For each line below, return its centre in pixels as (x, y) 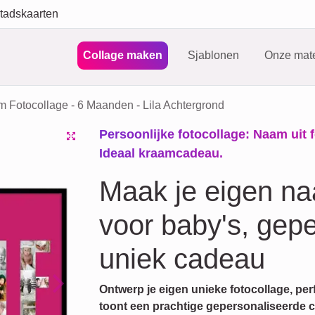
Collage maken (123, 55)
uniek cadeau (182, 259)
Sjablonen (213, 55)
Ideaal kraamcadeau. (161, 153)
